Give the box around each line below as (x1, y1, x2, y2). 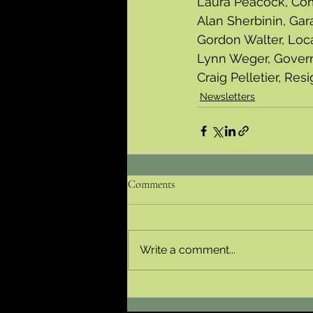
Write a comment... (140, 243, 235, 256)
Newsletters (200, 91, 255, 102)
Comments (128, 177, 175, 191)
